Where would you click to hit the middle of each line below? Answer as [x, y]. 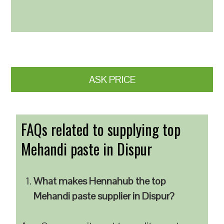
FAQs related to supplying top [101, 129]
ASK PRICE [112, 79]
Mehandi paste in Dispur [87, 149]
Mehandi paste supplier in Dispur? [104, 196]
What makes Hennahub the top [100, 181]
